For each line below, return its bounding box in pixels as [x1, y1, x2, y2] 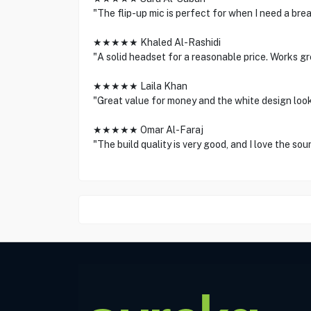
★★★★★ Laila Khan [92, 81, 187, 92]
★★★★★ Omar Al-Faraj [92, 124, 203, 135]
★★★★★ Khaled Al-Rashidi [92, 37, 221, 48]
